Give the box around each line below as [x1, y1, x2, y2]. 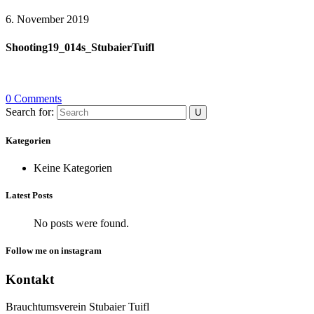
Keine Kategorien [34, 162, 112, 175]
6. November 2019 [6, 13, 89, 26]
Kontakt [6, 271, 54, 287]
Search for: [6, 105, 54, 118]
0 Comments [6, 92, 62, 104]
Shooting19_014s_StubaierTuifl [6, 41, 154, 53]
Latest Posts [6, 190, 53, 201]
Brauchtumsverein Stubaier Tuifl [6, 300, 149, 313]
